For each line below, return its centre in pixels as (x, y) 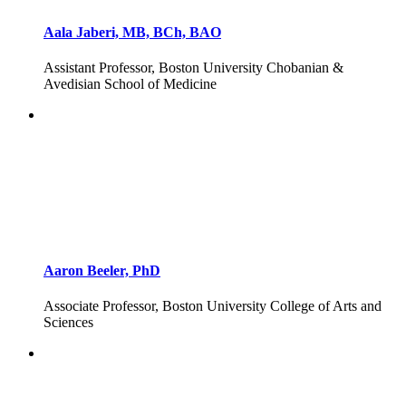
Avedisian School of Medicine (130, 84)
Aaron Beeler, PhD (102, 270)
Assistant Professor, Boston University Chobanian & (193, 68)
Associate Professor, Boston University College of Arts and (213, 306)
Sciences (68, 322)
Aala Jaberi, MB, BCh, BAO (132, 33)
